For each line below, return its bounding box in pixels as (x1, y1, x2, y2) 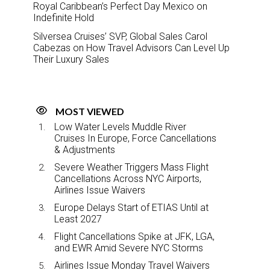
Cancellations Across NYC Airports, (54, 172, 201, 184)
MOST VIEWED (55, 105, 124, 117)
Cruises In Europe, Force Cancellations (54, 132, 216, 144)
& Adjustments (54, 143, 115, 155)
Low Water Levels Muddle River (54, 121, 186, 133)
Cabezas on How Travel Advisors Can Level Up (33, 42, 230, 54)
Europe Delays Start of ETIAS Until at (54, 201, 209, 213)
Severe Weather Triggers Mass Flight (54, 161, 209, 173)
